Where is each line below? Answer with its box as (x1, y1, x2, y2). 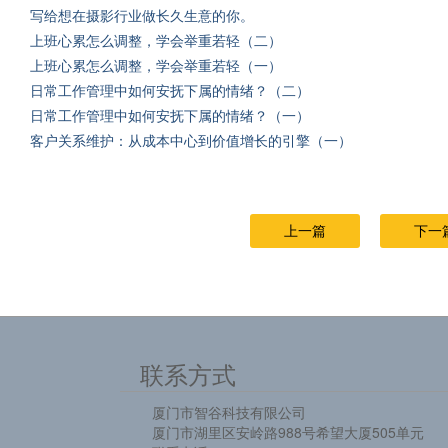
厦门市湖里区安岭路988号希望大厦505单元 (151, 422, 424, 442)
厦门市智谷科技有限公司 (151, 402, 306, 422)
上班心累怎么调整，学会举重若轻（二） (30, 33, 282, 49)
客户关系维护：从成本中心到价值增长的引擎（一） (30, 133, 352, 149)
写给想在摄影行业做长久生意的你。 (30, 8, 254, 24)
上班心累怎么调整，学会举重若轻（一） (30, 58, 282, 74)
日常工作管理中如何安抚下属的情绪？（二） (30, 83, 310, 99)
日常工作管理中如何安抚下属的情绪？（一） (30, 108, 310, 124)
